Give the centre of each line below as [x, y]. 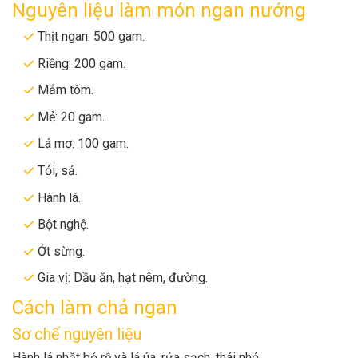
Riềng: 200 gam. [82, 63]
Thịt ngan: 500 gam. [91, 37]
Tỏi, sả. [58, 171]
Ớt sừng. [61, 251]
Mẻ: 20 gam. [71, 117]
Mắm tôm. [66, 90]
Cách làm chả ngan [95, 308]
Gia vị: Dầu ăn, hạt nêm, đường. [123, 278]
